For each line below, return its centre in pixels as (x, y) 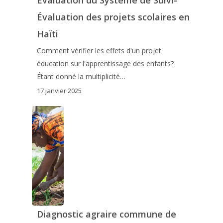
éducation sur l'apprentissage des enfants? (105, 64)
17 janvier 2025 (59, 90)
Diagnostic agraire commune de (106, 214)
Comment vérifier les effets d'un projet (99, 51)
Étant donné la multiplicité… (81, 77)
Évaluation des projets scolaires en (113, 17)
